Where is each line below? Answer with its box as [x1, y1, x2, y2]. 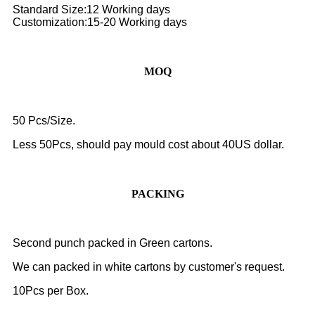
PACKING [131, 188, 184, 200]
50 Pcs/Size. [13, 115, 75, 127]
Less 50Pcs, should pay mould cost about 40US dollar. [13, 139, 284, 151]
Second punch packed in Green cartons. [13, 237, 212, 250]
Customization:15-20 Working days [13, 16, 187, 29]
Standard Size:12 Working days [13, 4, 170, 16]
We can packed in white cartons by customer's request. [13, 261, 285, 274]
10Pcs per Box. [13, 285, 89, 297]
